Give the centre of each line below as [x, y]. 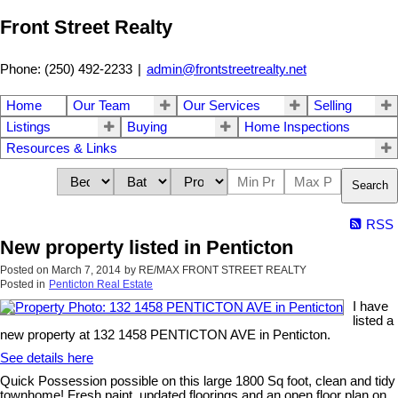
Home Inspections [297, 127]
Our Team [101, 105]
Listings [28, 127]
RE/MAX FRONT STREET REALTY [223, 270]
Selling [332, 105]
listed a [373, 320]
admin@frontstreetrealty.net [227, 69]
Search [370, 186]
